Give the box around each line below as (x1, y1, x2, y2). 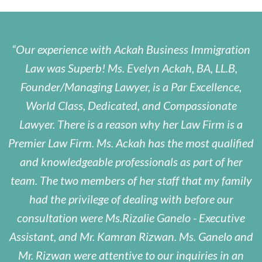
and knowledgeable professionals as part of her (19, 154, 243, 169)
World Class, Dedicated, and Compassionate (25, 98, 237, 113)
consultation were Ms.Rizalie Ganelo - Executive (17, 211, 245, 225)
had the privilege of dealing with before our (29, 192, 233, 206)
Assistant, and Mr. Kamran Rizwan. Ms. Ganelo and (9, 229, 253, 244)
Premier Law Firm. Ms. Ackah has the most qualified (8, 136, 254, 150)
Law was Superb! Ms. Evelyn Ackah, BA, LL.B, (25, 61, 237, 75)
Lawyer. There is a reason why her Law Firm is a (19, 117, 243, 132)
